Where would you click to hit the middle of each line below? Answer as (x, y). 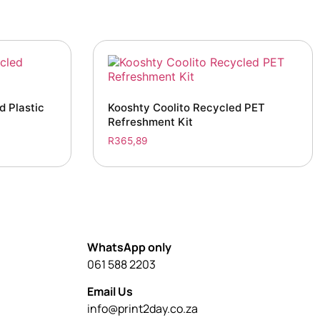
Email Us (110, 292)
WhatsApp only (129, 247)
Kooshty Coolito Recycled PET (186, 107)
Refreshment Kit (150, 121)
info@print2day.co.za (142, 309)
